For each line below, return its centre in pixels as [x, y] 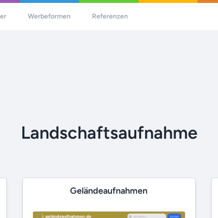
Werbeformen [49, 16]
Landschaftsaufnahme [109, 132]
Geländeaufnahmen [109, 191]
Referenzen [110, 16]
